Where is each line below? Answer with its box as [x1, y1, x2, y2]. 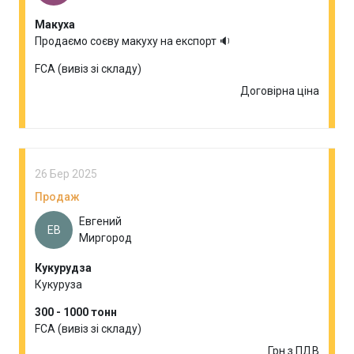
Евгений [79, 215, 122, 228]
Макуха [35, 18, 75, 31]
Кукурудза [35, 262, 92, 274]
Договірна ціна [240, 85, 319, 97]
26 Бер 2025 [35, 168, 97, 180]
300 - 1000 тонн [35, 306, 117, 318]
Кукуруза [35, 278, 82, 291]
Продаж [35, 190, 80, 203]
